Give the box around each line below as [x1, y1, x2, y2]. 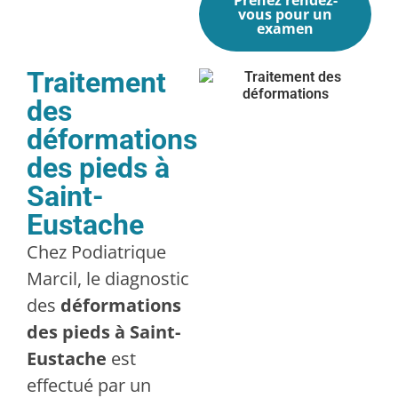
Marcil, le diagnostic [27, 266, 189, 291]
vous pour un [238, 4, 332, 24]
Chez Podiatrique [27, 239, 166, 264]
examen [257, 18, 314, 38]
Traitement [27, 65, 166, 99]
